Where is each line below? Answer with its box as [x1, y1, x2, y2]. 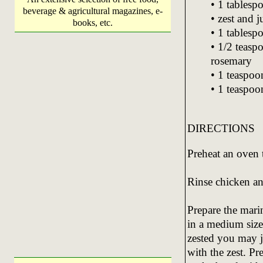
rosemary [210, 54, 252, 67]
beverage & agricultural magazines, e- [23, 6, 163, 16]
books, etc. [73, 18, 113, 28]
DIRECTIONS [187, 122, 255, 134]
